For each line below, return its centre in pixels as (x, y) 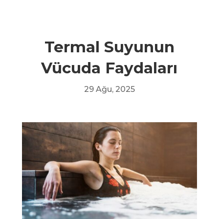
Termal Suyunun (109, 47)
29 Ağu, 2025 (109, 89)
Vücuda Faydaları (109, 68)
